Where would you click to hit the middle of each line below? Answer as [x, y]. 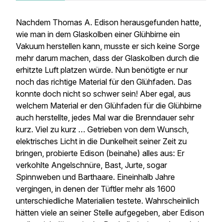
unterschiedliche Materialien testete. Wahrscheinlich [108, 201]
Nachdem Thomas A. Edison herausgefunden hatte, [109, 22]
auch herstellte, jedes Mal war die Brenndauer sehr [105, 117]
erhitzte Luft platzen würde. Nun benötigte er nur [102, 70]
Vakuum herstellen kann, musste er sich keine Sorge [108, 46]
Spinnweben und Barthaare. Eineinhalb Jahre [95, 177]
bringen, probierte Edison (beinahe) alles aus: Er [100, 153]
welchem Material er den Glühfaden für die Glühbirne [109, 106]
